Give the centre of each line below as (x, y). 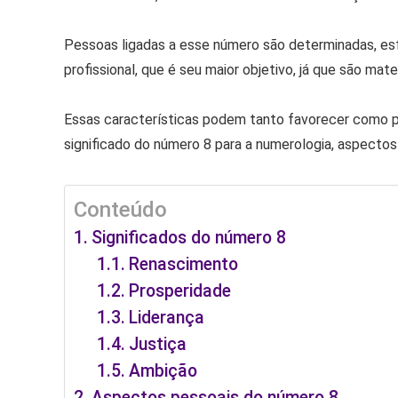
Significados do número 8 (188, 238)
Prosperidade (180, 291)
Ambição (163, 371)
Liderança (167, 318)
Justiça (158, 345)
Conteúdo (120, 210)
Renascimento (184, 265)
